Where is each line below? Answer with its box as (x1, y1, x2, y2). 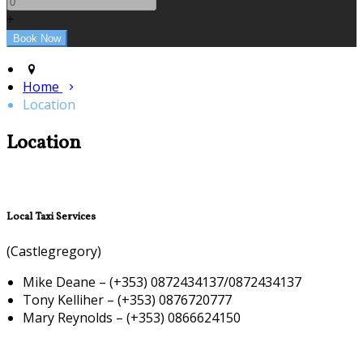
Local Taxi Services (6, 209, 96, 225)
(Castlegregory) (6, 242, 101, 261)
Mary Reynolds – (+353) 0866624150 (23, 309, 241, 327)
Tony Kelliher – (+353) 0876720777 (23, 291, 232, 310)
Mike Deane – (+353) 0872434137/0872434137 (23, 273, 301, 292)
